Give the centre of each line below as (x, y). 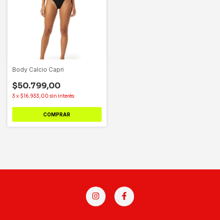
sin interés (62, 96)
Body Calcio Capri (38, 69)
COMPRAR (57, 114)
